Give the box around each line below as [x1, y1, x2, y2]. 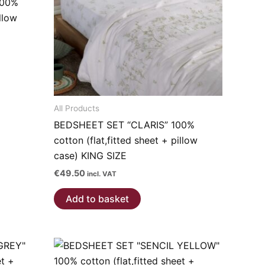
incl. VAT [87, 170, 117, 179]
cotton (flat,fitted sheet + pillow [54, 134, 198, 147]
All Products [54, 103, 99, 113]
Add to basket [66, 192, 129, 205]
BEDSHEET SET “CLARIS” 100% [54, 119, 195, 131]
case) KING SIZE [54, 150, 127, 162]
